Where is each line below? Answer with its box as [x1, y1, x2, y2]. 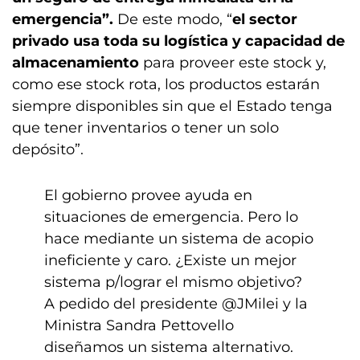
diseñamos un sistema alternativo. [44, 338, 293, 356]
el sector [232, 10, 297, 28]
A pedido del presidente [44, 295, 222, 313]
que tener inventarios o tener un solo [12, 119, 279, 137]
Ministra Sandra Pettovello [44, 317, 234, 334]
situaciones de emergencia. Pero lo [44, 208, 298, 226]
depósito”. [12, 141, 84, 158]
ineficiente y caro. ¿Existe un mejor [44, 252, 297, 269]
